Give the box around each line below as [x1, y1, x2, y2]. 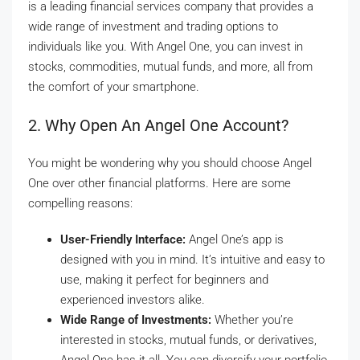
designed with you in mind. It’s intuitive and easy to [60, 252, 325, 268]
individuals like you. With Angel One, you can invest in [28, 39, 303, 55]
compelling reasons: [28, 196, 133, 211]
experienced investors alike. [60, 292, 205, 308]
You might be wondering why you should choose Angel [28, 156, 312, 171]
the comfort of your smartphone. [28, 80, 199, 95]
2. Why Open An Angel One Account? [28, 116, 288, 136]
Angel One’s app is [186, 232, 284, 247]
